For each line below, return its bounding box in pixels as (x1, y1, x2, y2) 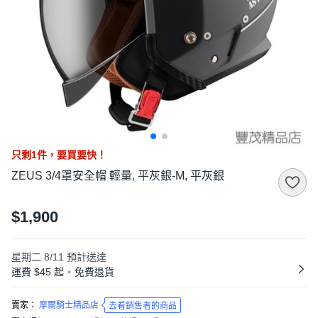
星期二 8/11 (11, 251, 64, 263)
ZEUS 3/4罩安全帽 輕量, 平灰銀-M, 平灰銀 (11, 170, 224, 182)
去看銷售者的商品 (109, 301, 177, 311)
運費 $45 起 (11, 266, 67, 278)
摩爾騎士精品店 (39, 300, 99, 310)
